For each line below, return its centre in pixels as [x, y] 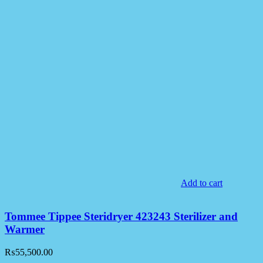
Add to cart [202, 183]
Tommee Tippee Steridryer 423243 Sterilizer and [121, 217]
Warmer [25, 230]
